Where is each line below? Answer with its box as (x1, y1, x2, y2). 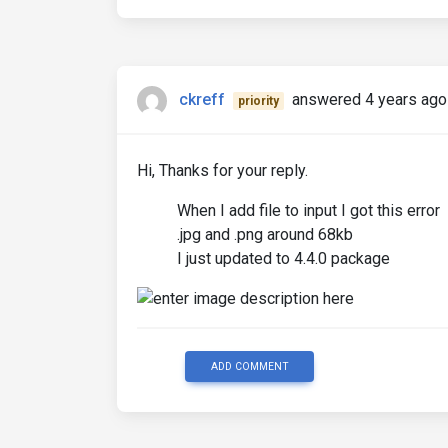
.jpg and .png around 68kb (177, 224, 353, 244)
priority (237, 93, 279, 108)
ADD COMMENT (210, 360, 289, 374)
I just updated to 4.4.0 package (177, 248, 390, 268)
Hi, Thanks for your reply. (137, 160, 308, 180)
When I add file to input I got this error (177, 200, 440, 220)
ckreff (179, 89, 225, 109)
